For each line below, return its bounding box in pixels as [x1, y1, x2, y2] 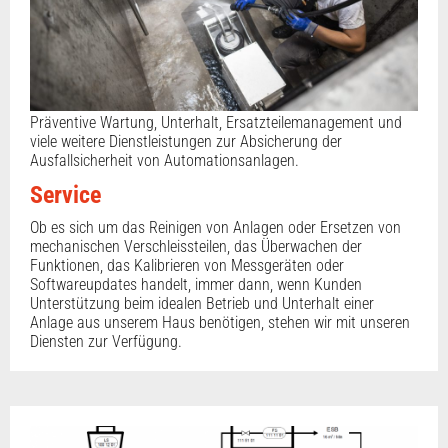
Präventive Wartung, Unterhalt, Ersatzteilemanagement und [30, 113, 402, 133]
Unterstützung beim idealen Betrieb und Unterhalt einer [30, 294, 374, 314]
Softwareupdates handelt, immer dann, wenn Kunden [30, 275, 362, 295]
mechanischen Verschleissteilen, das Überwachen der [30, 237, 362, 257]
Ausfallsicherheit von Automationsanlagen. [30, 151, 299, 171]
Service [30, 181, 101, 210]
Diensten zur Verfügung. [30, 332, 182, 352]
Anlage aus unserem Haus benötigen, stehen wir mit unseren [30, 313, 410, 333]
